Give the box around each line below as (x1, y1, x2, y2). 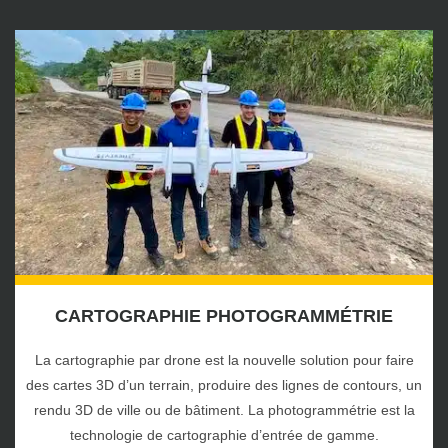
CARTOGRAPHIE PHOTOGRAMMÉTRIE (55, 306, 393, 326)
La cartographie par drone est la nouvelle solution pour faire (34, 352, 414, 368)
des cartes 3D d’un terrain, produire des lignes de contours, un (26, 377, 422, 393)
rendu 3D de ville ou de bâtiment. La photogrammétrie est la (33, 402, 415, 418)
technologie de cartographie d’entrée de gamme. (69, 427, 379, 443)
